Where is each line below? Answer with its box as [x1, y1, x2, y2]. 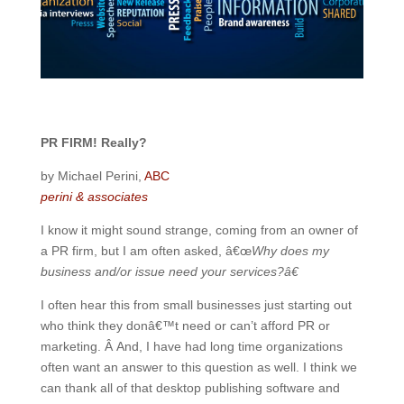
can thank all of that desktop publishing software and [40, 381, 340, 395]
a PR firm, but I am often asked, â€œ [40, 243, 252, 258]
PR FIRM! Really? [40, 135, 147, 150]
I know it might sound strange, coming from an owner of [40, 223, 358, 237]
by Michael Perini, [40, 169, 144, 183]
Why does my [251, 243, 329, 258]
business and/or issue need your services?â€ [40, 264, 298, 279]
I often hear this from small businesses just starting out [40, 298, 352, 312]
